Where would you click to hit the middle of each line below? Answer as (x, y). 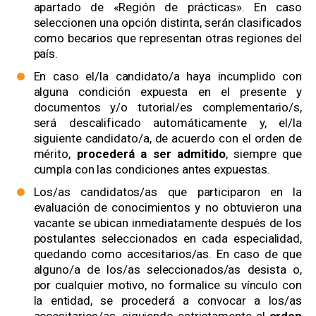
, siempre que (263, 154)
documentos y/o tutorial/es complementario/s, (168, 108)
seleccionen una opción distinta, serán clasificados (168, 23)
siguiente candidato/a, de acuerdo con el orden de (168, 139)
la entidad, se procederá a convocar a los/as (168, 301)
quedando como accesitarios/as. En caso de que (168, 254)
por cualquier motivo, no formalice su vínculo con (168, 285)
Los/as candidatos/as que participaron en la (168, 192)
